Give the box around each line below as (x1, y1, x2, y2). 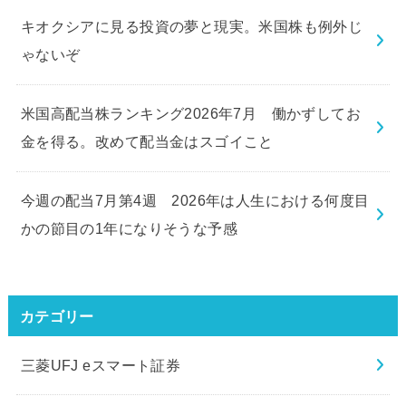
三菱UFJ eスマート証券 (20, 356, 181, 373)
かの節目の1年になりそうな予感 (20, 220, 238, 237)
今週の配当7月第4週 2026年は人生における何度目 (20, 192, 370, 209)
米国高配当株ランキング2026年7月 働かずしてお (20, 105, 362, 122)
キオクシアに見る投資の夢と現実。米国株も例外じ (20, 18, 363, 35)
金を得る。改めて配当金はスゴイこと (20, 133, 274, 150)
